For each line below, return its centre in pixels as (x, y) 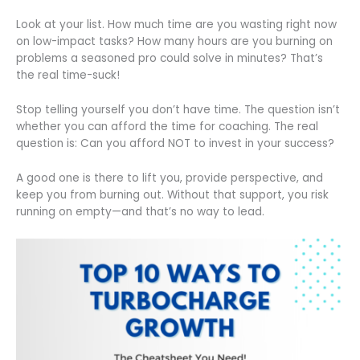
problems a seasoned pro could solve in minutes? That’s (170, 59)
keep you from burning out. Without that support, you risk (172, 194)
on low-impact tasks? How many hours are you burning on (174, 42)
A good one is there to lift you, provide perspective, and (170, 178)
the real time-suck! (68, 76)
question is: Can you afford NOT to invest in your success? (175, 143)
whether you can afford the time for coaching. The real (167, 127)
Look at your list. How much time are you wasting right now (176, 25)
